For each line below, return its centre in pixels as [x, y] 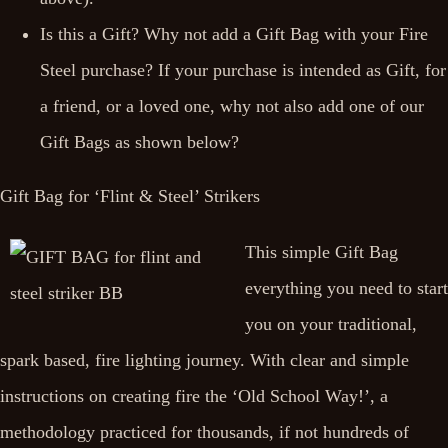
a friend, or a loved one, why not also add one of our [232, 106]
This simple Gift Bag [321, 252]
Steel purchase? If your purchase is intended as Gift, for [243, 70]
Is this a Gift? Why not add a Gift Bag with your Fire [234, 34]
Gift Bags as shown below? [139, 142]
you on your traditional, [331, 324]
